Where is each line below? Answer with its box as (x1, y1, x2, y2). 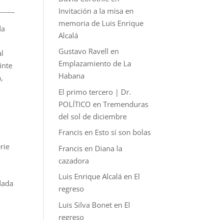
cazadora (58, 155, 89, 165)
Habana (58, 71, 85, 81)
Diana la (95, 143, 123, 153)
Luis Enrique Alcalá (58, 171, 122, 181)
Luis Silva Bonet (58, 199, 112, 210)
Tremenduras (103, 99, 149, 109)
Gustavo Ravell (58, 46, 109, 56)
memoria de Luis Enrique (58, 18, 144, 28)
